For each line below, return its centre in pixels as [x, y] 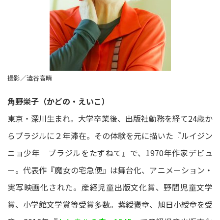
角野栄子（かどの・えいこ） [58, 101]
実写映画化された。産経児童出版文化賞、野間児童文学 [110, 187]
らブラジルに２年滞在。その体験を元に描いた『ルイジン [110, 136]
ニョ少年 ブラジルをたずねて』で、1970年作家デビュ [110, 153]
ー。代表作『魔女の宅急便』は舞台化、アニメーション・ [110, 170]
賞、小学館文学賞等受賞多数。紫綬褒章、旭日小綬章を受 [110, 204]
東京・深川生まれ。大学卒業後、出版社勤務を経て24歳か [110, 118]
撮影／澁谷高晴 [30, 78]
